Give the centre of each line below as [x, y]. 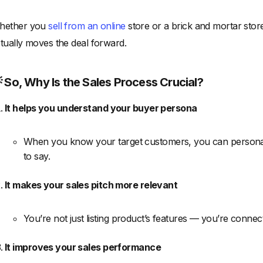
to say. [37, 156]
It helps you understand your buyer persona [101, 108]
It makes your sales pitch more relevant [91, 185]
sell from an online [87, 26]
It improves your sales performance [83, 247]
